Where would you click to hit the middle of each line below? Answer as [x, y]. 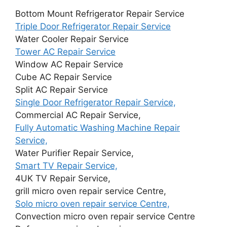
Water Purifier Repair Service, [74, 153]
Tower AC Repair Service [65, 51]
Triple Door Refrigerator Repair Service [93, 26]
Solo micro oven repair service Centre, [92, 203]
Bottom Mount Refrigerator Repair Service [100, 13]
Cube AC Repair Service [64, 77]
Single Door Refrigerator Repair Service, [96, 102]
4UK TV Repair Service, [63, 178]
